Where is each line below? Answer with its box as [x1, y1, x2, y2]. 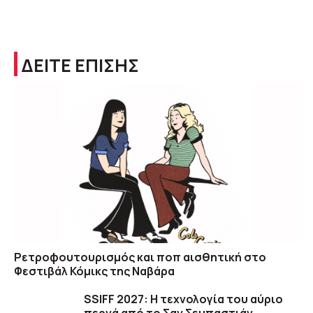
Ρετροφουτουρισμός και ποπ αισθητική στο [14, 249, 266, 265]
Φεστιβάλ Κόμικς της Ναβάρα [14, 263, 175, 279]
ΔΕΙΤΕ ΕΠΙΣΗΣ [21, 52, 139, 78]
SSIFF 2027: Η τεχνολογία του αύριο [84, 291, 283, 307]
